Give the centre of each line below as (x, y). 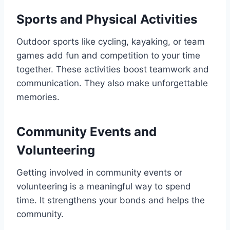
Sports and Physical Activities (107, 20)
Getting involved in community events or (99, 173)
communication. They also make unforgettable (112, 83)
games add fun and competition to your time (108, 56)
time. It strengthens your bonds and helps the (111, 200)
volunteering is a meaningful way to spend (104, 187)
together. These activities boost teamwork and (113, 70)
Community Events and (87, 132)
